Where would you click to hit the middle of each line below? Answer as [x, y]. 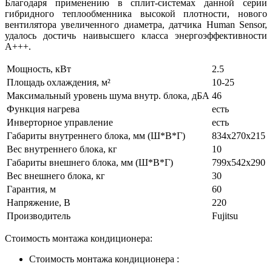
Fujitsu [225, 216]
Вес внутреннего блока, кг [62, 149]
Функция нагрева [43, 109]
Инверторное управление [60, 123]
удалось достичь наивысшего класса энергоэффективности [136, 36]
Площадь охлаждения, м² [59, 83]
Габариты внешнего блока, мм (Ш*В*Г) [90, 163]
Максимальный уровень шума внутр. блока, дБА [108, 96]
